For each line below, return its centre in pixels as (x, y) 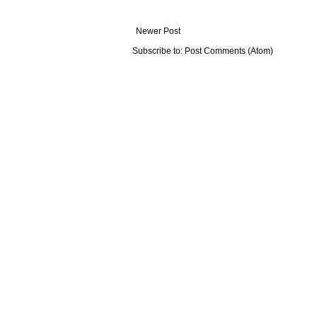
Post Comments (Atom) (229, 51)
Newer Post (158, 31)
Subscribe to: (158, 51)
